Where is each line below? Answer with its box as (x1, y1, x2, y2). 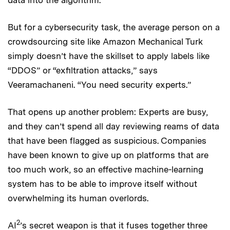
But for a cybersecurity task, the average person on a (8, 22, 220, 32)
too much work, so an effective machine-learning (8, 164, 203, 175)
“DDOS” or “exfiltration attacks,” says (8, 65, 158, 75)
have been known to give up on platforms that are (8, 149, 208, 160)
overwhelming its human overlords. (8, 193, 148, 203)
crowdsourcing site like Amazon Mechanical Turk (8, 36, 203, 47)
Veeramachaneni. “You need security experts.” (8, 79, 191, 90)
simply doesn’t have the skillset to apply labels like (8, 50, 209, 61)
